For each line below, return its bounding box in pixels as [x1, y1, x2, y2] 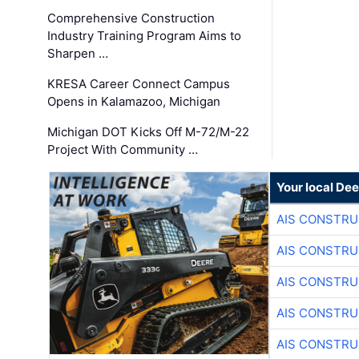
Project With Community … [47, 142, 199, 157]
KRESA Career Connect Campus [47, 76, 231, 91]
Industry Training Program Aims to [47, 28, 242, 43]
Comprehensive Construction [47, 10, 216, 26]
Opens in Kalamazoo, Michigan [47, 94, 221, 109]
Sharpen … [47, 46, 109, 61]
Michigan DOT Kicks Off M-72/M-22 [47, 124, 250, 139]
